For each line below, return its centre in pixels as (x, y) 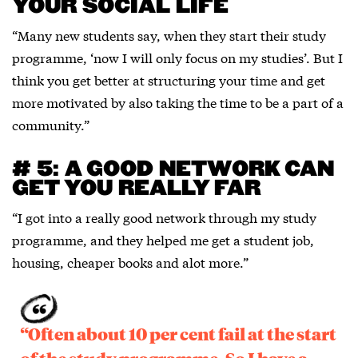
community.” (51, 125)
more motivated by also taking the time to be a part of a (178, 102)
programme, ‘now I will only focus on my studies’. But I (177, 58)
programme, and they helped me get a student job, (163, 240)
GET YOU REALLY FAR (136, 189)
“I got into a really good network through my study (164, 217)
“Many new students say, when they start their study (169, 35)
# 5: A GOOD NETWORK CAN (173, 170)
